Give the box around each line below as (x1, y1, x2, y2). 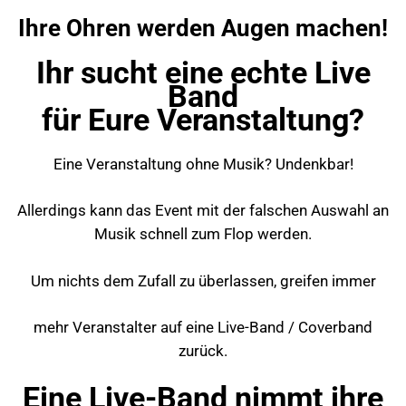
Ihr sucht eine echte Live (35, 54, 371, 92)
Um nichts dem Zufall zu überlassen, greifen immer (30, 271, 376, 290)
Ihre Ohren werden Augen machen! (18, 14, 388, 43)
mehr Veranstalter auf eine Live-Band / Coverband (34, 318, 372, 337)
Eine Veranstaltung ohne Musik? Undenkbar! (53, 154, 353, 173)
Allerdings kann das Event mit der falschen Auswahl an (17, 201, 389, 220)
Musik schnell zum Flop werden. (94, 225, 312, 244)
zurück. (179, 342, 227, 361)
